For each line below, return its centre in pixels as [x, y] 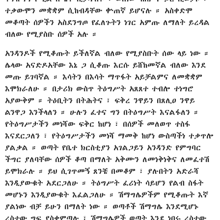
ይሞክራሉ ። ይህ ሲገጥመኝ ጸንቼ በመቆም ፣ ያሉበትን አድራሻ [102, 171]
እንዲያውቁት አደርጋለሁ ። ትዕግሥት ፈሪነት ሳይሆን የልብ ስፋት [104, 183]
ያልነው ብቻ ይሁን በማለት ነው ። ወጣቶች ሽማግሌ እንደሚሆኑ [102, 206]
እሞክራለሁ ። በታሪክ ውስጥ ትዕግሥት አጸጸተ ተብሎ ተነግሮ [99, 88]
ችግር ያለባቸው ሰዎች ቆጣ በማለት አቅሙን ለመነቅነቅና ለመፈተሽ [107, 159]
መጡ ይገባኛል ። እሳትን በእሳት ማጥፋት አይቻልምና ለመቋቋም [104, 77]
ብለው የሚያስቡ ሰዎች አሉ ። [51, 34]
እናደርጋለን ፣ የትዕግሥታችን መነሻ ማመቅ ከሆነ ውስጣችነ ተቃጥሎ [109, 136]
